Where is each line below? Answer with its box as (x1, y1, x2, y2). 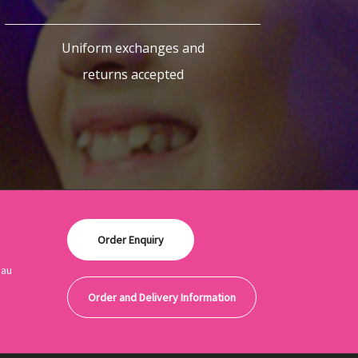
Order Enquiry (97, 233, 164, 247)
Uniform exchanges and (61, 39, 205, 57)
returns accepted (82, 66, 184, 83)
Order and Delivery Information (87, 290, 236, 304)
